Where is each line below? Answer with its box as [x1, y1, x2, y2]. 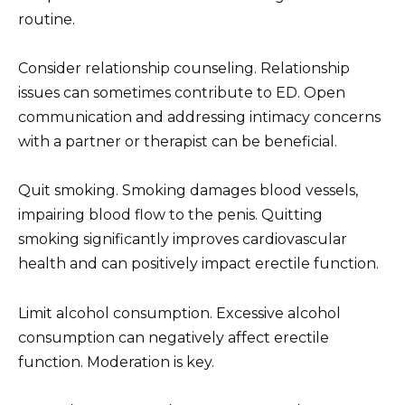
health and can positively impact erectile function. [18, 255, 379, 273]
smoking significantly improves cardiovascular [18, 231, 347, 249]
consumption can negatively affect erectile [18, 328, 329, 346]
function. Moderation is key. [18, 353, 214, 371]
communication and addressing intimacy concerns [18, 108, 381, 127]
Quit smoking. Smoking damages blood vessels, [18, 182, 358, 200]
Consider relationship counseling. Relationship [18, 60, 350, 78]
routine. [18, 10, 75, 28]
